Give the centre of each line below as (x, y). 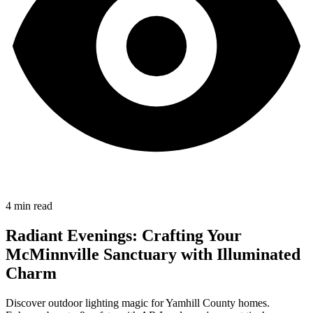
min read (32, 206)
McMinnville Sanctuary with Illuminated (153, 254)
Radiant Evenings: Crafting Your (124, 235)
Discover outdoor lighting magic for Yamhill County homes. (138, 303)
